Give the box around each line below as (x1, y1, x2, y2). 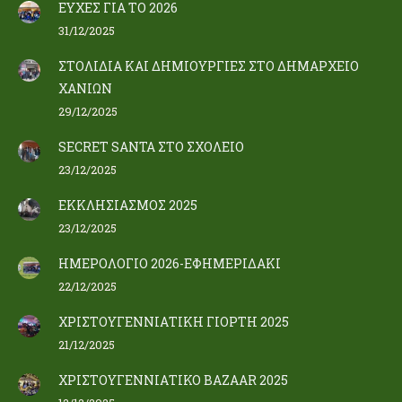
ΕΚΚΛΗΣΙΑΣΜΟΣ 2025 (58, 197, 197, 214)
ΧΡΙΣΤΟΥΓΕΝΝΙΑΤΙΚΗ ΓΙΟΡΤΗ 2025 (58, 313, 289, 330)
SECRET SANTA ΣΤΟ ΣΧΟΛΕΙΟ (58, 138, 244, 155)
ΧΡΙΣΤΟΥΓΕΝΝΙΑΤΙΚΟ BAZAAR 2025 (58, 371, 288, 389)
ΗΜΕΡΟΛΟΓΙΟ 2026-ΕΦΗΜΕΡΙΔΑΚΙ (58, 255, 281, 272)
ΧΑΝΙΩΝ (58, 80, 112, 97)
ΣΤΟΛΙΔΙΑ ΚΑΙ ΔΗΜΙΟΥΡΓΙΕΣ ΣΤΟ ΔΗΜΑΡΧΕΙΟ (58, 57, 359, 74)
